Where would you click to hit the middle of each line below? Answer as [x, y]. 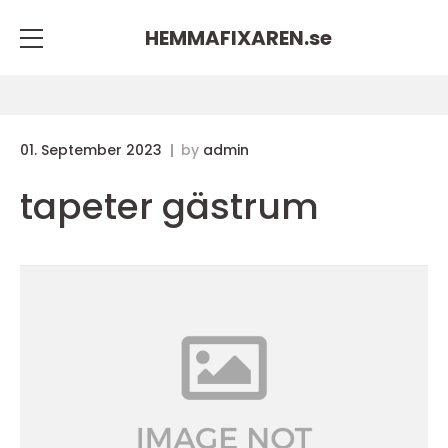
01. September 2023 [93, 150]
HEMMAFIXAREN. [226, 37]
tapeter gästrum [169, 206]
